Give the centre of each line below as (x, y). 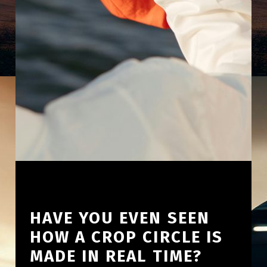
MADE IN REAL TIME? (116, 256)
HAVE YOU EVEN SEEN (119, 218)
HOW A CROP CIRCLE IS (126, 237)
